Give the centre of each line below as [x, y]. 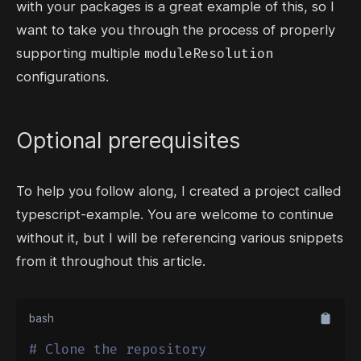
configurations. [62, 77]
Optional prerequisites [128, 140]
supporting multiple [80, 53]
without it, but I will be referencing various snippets [180, 238]
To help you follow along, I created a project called [179, 191]
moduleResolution [209, 53]
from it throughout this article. [111, 261]
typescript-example [78, 214]
